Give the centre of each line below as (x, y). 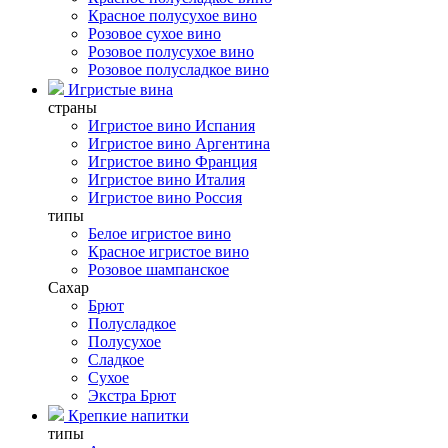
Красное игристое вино (168, 251)
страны (72, 107)
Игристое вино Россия (165, 197)
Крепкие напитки (126, 415)
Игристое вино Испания (171, 125)
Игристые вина (118, 89)
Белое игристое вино (159, 233)
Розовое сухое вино (154, 33)
